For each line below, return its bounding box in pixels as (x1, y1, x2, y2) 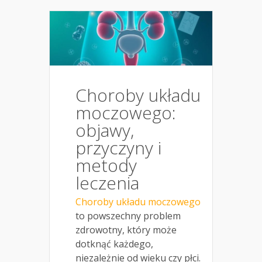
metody (75, 153, 137, 178)
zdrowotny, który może (75, 223, 177, 237)
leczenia (75, 171, 139, 195)
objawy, (75, 118, 134, 143)
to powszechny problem (75, 209, 181, 223)
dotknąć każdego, (75, 237, 153, 251)
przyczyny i (75, 136, 161, 160)
